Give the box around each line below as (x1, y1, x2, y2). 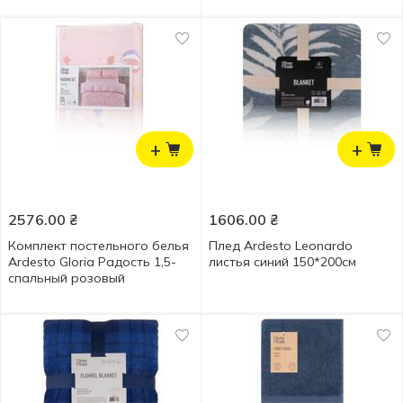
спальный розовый (8, 270, 125, 286)
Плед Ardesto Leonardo (209, 237, 353, 254)
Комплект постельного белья (8, 237, 189, 254)
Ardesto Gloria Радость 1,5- (8, 254, 176, 270)
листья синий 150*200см (209, 254, 356, 270)
